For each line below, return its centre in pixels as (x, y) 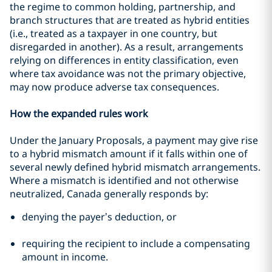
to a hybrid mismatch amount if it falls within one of (129, 154)
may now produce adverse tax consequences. (114, 87)
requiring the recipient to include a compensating (136, 243)
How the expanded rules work (79, 114)
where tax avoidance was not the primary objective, (128, 73)
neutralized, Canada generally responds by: (109, 194)
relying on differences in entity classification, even (124, 60)
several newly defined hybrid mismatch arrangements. (135, 167)
